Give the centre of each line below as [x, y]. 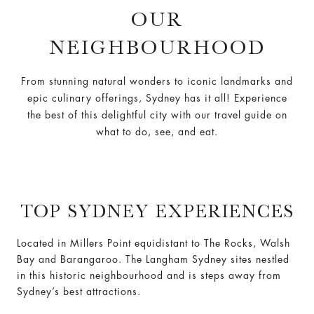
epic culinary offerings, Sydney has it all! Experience [157, 98]
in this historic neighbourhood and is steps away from [149, 275]
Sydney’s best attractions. [79, 292]
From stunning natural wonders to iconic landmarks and [157, 81]
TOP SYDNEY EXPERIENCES [157, 211]
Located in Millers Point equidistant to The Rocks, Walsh [153, 243]
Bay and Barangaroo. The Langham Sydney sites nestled [153, 259]
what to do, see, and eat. [157, 132]
